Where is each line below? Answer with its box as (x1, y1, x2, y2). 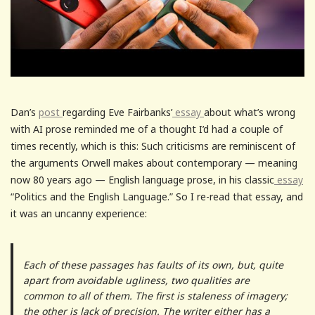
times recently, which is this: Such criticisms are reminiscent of (11, 139, 295, 153)
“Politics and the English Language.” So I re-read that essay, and (11, 190, 303, 204)
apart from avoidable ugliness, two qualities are (22, 274, 250, 288)
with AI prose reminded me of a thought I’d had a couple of (11, 122, 283, 136)
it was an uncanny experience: (11, 207, 147, 221)
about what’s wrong (204, 105, 295, 120)
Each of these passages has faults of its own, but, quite (22, 258, 283, 272)
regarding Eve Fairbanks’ (63, 105, 172, 120)
